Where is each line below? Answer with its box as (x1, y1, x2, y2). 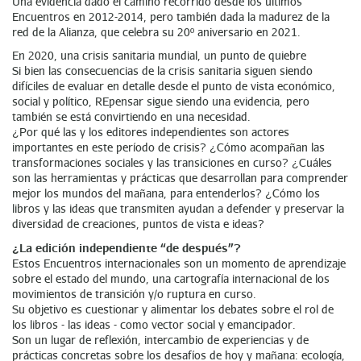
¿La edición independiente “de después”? (12, 239, 241, 255)
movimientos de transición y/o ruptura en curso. (12, 286, 256, 301)
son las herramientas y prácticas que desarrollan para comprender (12, 170, 348, 185)
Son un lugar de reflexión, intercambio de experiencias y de (12, 332, 309, 346)
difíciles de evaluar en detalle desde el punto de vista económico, (12, 78, 335, 93)
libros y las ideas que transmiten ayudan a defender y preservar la (12, 201, 344, 215)
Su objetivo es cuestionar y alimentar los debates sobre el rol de (12, 301, 334, 316)
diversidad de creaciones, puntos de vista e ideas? (12, 216, 264, 230)
